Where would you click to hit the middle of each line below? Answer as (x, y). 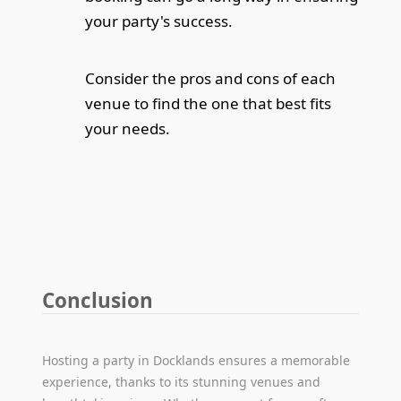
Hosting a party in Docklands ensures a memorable (196, 360)
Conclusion (98, 300)
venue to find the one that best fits (209, 103)
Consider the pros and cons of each (211, 78)
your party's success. (159, 21)
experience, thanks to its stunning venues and (182, 381)
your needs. (128, 128)
